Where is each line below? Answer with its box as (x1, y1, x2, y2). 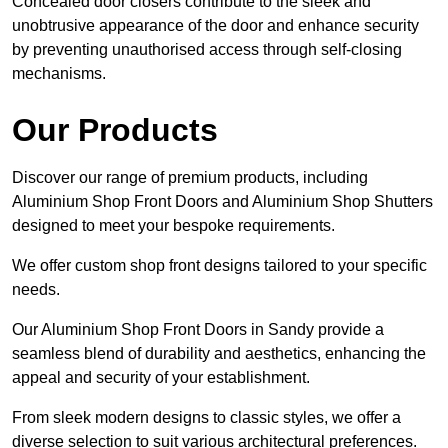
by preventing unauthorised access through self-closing (12, 40, 402, 58)
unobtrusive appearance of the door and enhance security (12, 16, 419, 34)
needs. (12, 280, 60, 298)
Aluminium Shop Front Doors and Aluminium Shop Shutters (12, 192, 433, 210)
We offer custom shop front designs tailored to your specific (12, 256, 427, 274)
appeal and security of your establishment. (12, 368, 314, 386)
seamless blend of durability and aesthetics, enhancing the (12, 344, 426, 362)
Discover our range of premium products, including (12, 168, 368, 186)
